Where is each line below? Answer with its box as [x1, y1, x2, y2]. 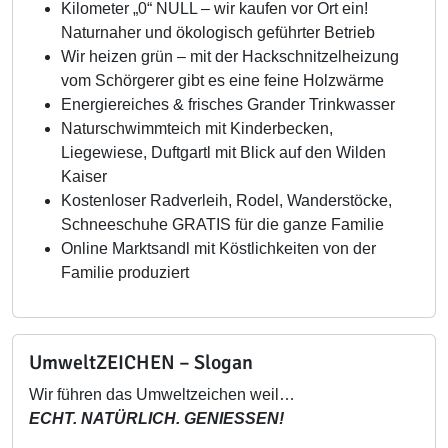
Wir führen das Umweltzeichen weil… [29, 386, 295, 403]
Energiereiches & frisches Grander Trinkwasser [61, 96, 395, 113]
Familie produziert [61, 264, 189, 281]
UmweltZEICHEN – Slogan [29, 350, 253, 375]
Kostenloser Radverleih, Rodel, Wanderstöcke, [61, 192, 392, 209]
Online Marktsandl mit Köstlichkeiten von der [61, 240, 376, 257]
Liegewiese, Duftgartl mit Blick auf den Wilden [61, 144, 386, 161]
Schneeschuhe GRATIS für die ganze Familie [61, 216, 384, 233]
